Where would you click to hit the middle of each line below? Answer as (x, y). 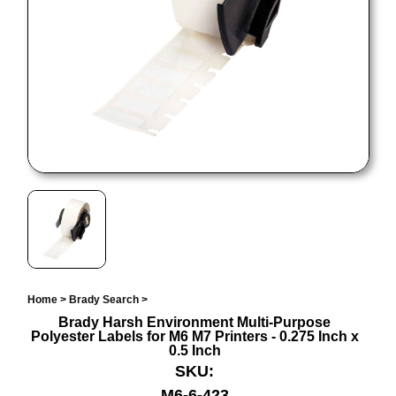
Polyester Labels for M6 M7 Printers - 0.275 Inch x (194, 337)
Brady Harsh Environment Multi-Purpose (195, 323)
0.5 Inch (194, 351)
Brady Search (103, 300)
